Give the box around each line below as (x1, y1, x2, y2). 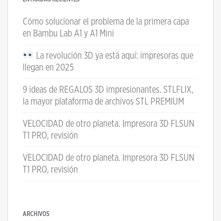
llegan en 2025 (23, 62, 74, 73)
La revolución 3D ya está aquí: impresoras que (34, 50, 193, 61)
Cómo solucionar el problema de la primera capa (23, 16, 189, 27)
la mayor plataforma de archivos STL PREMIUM (23, 96, 184, 107)
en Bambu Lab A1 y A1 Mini (23, 28, 114, 38)
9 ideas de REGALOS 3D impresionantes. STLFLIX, (23, 84, 193, 95)
